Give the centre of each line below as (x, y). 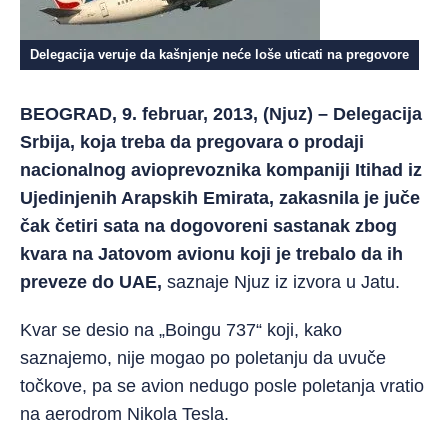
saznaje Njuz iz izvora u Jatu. (283, 282)
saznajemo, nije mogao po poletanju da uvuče (203, 358)
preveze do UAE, (93, 282)
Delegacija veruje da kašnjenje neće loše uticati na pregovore (219, 54)
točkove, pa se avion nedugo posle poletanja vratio (222, 386)
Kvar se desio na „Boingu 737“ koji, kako (181, 330)
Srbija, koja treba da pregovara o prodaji (192, 142)
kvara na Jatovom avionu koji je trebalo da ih (211, 254)
